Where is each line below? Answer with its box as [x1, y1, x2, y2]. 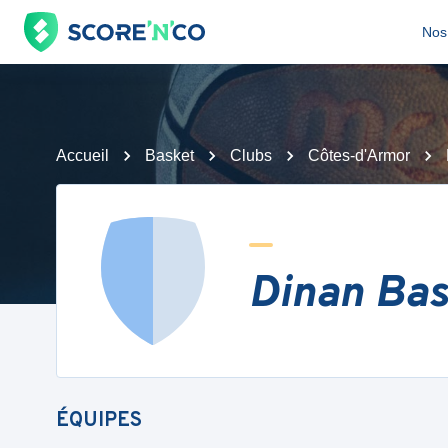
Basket [145, 147, 194, 164]
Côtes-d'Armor [308, 147, 410, 164]
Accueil [56, 147, 109, 164]
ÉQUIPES [56, 408, 142, 434]
